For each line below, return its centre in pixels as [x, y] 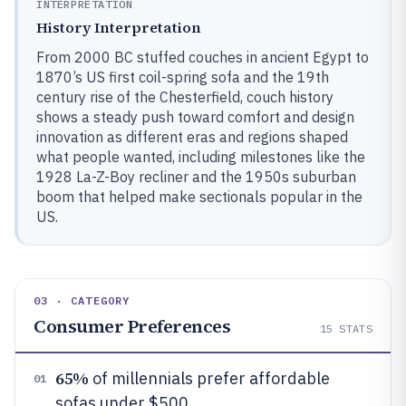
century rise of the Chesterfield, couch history [185, 97]
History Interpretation [119, 27]
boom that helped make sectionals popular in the [199, 197]
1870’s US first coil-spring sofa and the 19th [183, 77]
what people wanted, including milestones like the [201, 157]
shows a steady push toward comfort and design [195, 117]
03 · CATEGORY [82, 300]
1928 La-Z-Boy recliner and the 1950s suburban [196, 177]
